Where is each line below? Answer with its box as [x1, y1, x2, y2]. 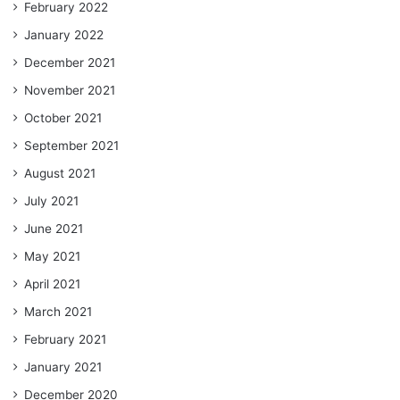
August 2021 [24, 165, 96, 180]
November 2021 [24, 82, 115, 97]
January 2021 [24, 359, 102, 374]
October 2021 [24, 110, 102, 125]
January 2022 [24, 27, 104, 42]
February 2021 [24, 331, 106, 346]
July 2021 [24, 193, 79, 208]
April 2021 [24, 276, 80, 291]
